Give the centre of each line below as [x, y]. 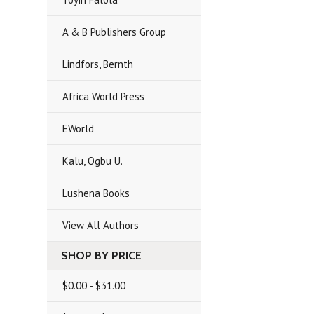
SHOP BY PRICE [102, 255]
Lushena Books [96, 193]
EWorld [78, 129]
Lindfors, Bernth [98, 64]
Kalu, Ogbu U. [93, 161]
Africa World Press [104, 96]
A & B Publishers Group [115, 32]
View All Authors [101, 225]
